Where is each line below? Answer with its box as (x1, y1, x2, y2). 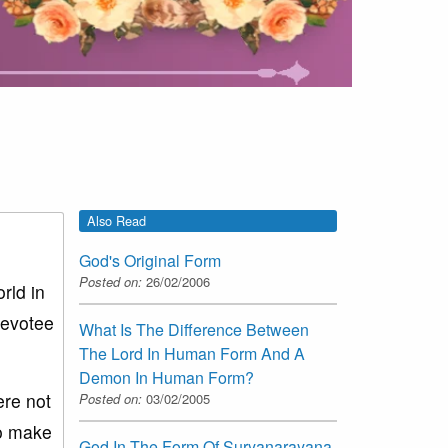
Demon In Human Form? (79, 366, 254, 390)
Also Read (87, 211, 146, 230)
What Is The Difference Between (79, 318, 309, 342)
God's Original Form (79, 249, 221, 273)
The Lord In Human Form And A (79, 342, 305, 366)
